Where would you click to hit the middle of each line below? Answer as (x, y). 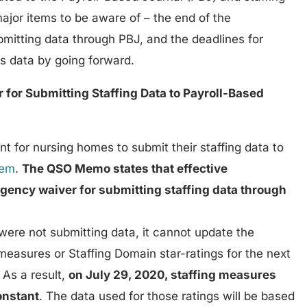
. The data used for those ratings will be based (167, 296)
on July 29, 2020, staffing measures (173, 274)
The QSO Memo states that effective (125, 168)
